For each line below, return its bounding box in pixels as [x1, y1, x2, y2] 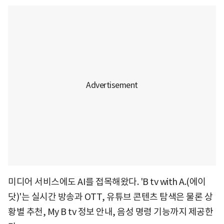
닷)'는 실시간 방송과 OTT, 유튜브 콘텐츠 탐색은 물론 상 [8, 190, 212, 202]
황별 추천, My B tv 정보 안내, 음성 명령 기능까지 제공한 [8, 205, 213, 217]
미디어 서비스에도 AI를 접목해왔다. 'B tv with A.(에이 [8, 175, 206, 187]
